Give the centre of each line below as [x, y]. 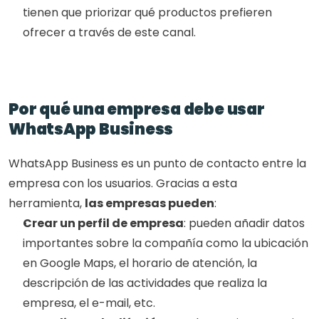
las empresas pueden [150, 203]
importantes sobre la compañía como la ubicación [166, 243]
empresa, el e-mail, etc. [89, 303]
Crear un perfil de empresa [103, 223]
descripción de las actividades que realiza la [145, 283]
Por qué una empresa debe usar [137, 109]
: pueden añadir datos [244, 223]
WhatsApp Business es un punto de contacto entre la [157, 163]
